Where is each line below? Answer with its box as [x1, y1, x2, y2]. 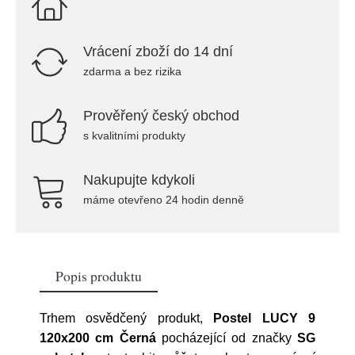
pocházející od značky [155, 331, 298, 345]
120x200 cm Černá [40, 331, 156, 345]
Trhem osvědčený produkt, [40, 311, 214, 325]
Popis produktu [55, 266, 142, 285]
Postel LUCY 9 [213, 311, 316, 325]
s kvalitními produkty [83, 129, 185, 142]
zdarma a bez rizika [83, 65, 181, 78]
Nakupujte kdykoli [83, 172, 195, 188]
